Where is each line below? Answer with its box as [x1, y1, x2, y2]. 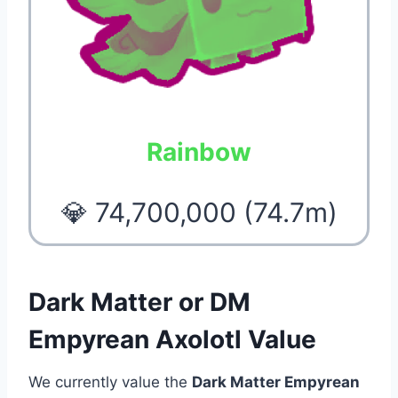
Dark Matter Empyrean [192, 372, 360, 391]
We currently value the [28, 372, 192, 391]
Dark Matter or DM [28, 286, 251, 317]
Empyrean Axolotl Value [28, 323, 316, 354]
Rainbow [147, 136, 251, 167]
